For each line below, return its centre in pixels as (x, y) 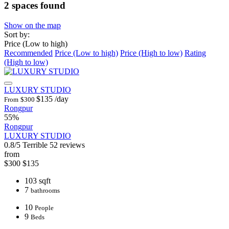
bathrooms (45, 191)
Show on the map (32, 26)
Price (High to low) (151, 53)
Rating (195, 53)
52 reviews (67, 145)
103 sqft (38, 181)
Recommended (28, 53)
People (44, 208)
